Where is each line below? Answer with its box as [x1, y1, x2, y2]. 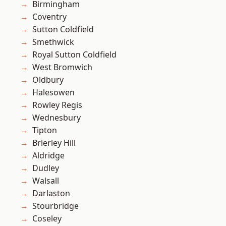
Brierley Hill [32, 137, 76, 149]
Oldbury [32, 74, 64, 86]
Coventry [32, 11, 67, 23]
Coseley [32, 213, 62, 224]
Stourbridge [32, 200, 79, 212]
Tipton [32, 125, 57, 136]
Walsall [32, 175, 59, 187]
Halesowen [32, 87, 75, 98]
